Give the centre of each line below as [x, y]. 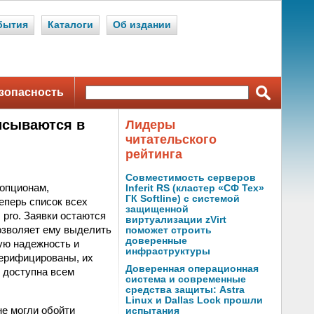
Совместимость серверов [191, 178]
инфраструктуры [168, 251]
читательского [171, 139]
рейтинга [154, 154]
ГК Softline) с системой [183, 199]
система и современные [186, 279]
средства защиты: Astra [185, 290]
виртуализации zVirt [176, 220]
